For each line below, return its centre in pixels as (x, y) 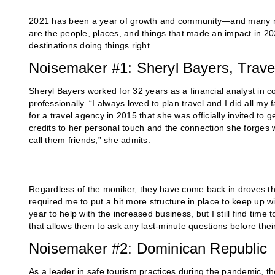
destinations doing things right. (91, 46)
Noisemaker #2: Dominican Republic (148, 249)
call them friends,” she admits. (90, 140)
